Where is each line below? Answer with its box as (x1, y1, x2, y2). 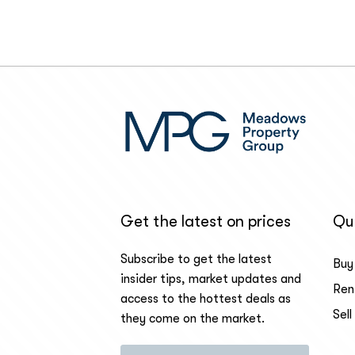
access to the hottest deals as (120, 291, 291, 306)
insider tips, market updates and (120, 271, 301, 286)
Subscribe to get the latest (120, 251, 272, 266)
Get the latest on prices (120, 212, 291, 231)
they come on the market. (120, 311, 265, 326)
